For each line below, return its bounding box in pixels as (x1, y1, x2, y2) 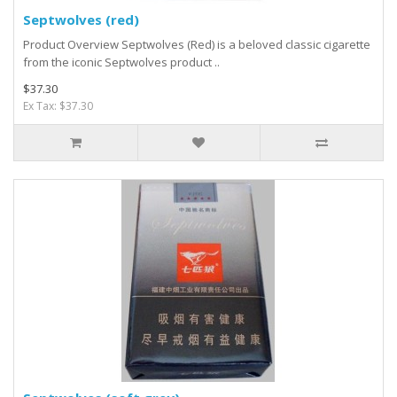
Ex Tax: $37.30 (23, 98, 93, 114)
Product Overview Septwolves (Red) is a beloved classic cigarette (23, 36, 370, 53)
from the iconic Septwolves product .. (23, 54, 220, 71)
